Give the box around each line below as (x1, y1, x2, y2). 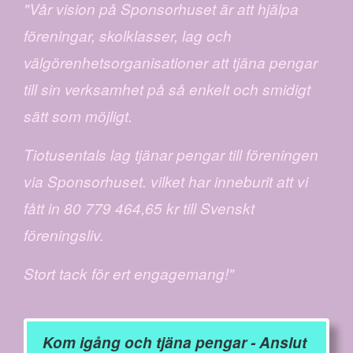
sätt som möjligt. (24, 106, 132, 126)
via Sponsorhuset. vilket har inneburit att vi (24, 171, 308, 191)
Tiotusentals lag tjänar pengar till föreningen (24, 144, 318, 165)
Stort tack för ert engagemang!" (24, 263, 234, 284)
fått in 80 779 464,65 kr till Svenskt (24, 198, 255, 218)
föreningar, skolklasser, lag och (24, 25, 232, 46)
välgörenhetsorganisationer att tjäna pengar (24, 52, 318, 72)
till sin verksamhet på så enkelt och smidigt (24, 79, 310, 99)
